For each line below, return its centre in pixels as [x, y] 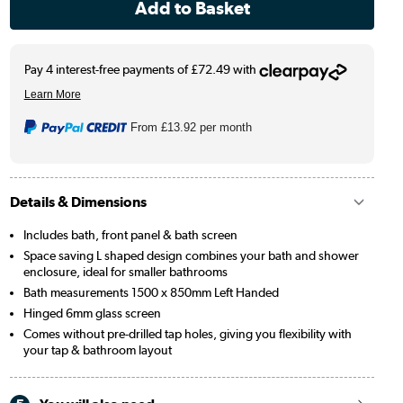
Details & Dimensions [78, 201]
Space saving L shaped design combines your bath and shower [191, 255]
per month [224, 127]
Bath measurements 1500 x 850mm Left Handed [151, 292]
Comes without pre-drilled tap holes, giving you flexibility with [187, 333]
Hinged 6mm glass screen [92, 313]
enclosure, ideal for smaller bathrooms [125, 271]
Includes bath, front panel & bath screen [130, 234]
